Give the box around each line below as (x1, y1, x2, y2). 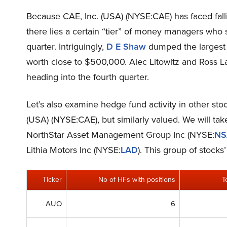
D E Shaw (106, 40, 146, 53)
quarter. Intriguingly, (26, 40, 106, 53)
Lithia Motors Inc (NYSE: (26, 143, 121, 157)
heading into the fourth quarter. (26, 70, 149, 84)
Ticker (43, 174, 62, 185)
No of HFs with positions (98, 174, 175, 185)
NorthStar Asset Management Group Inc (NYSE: (26, 128, 214, 141)
